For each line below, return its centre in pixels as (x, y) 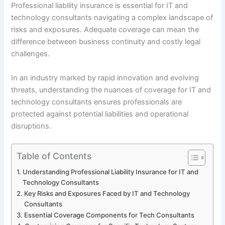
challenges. (31, 54)
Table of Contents (54, 156)
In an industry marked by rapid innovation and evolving (105, 78)
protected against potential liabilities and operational (100, 114)
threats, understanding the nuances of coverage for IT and (111, 90)
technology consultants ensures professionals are (97, 102)
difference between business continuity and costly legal (106, 42)
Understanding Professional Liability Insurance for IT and (111, 172)
